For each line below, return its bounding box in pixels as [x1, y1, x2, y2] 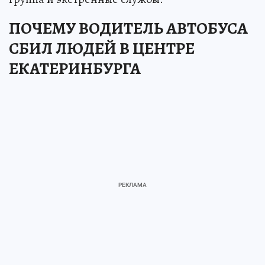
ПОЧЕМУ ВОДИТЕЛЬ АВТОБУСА [9, 17, 248, 40]
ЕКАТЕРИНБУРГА [9, 57, 141, 80]
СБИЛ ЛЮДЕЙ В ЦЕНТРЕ [9, 37, 195, 60]
